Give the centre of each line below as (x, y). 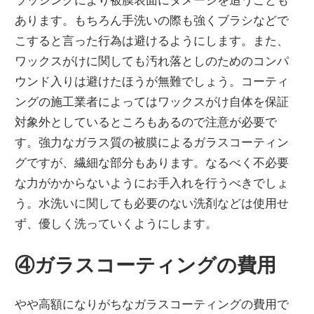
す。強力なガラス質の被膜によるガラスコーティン (152, 142)
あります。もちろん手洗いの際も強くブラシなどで (152, 20)
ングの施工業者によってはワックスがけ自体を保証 (152, 102)
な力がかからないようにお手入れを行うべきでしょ (152, 183)
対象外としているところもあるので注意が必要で (146, 122)
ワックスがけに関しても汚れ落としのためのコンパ (152, 61)
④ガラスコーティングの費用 (146, 265)
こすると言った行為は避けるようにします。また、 (152, 41)
